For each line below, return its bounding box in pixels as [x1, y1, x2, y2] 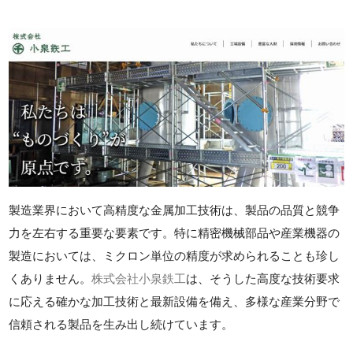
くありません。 [9, 271, 92, 285]
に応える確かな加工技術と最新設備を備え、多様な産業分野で [9, 294, 340, 308]
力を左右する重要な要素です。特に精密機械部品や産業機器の [9, 225, 340, 240]
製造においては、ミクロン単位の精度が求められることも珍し [9, 248, 340, 262]
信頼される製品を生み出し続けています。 [9, 317, 234, 331]
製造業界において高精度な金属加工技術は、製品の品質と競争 [9, 203, 340, 217]
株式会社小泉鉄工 [91, 271, 187, 285]
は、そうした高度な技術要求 [186, 271, 340, 285]
